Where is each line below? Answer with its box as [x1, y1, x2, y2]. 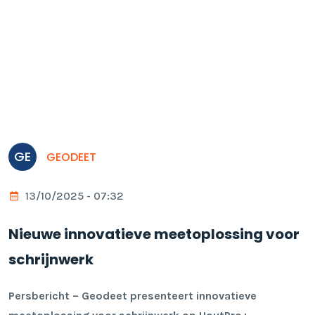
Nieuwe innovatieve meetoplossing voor [8, 224, 300, 244]
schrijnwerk [8, 249, 94, 269]
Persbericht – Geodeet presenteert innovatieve [8, 288, 257, 302]
